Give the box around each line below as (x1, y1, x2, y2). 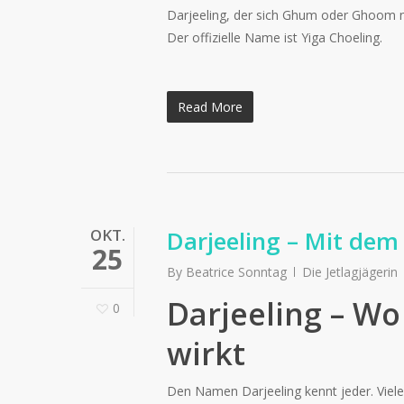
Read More (178, 97, 243, 115)
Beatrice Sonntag (186, 262, 287, 280)
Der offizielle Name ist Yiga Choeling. (167, 28, 382, 46)
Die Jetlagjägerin (302, 262, 398, 280)
